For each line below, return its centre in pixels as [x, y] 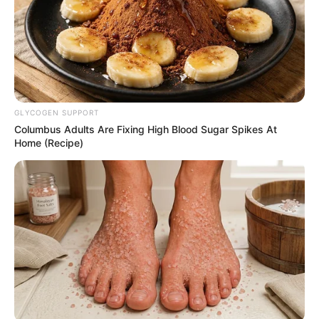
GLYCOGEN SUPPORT [57, 112]
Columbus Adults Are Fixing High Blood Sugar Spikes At [146, 129]
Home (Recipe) [49, 142]
